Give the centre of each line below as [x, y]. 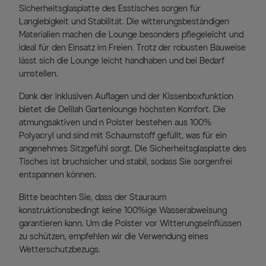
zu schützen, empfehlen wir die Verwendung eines [114, 236]
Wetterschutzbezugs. [60, 249]
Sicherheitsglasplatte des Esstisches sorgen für [110, 8]
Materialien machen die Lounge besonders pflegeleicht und [131, 34]
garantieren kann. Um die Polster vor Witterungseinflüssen [130, 223]
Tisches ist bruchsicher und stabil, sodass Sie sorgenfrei [126, 161]
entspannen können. [58, 175]
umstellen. [39, 74]
